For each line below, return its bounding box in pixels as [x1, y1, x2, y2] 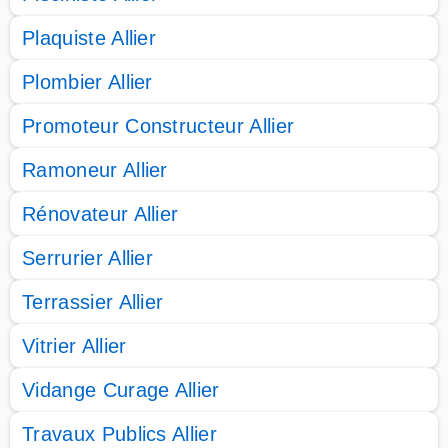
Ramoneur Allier [22, 159, 168, 181]
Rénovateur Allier [22, 203, 179, 225]
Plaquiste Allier [22, 27, 157, 49]
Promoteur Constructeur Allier [22, 115, 295, 137]
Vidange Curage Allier [22, 379, 220, 401]
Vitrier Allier [22, 335, 127, 357]
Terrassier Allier [22, 291, 164, 313]
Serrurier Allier [22, 247, 154, 269]
